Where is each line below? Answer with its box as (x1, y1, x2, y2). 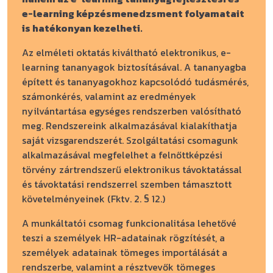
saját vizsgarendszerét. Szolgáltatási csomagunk (22, 133, 238, 147)
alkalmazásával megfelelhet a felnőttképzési (22, 147, 222, 162)
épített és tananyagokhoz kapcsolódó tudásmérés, (22, 74, 249, 89)
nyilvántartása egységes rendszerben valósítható (22, 104, 241, 118)
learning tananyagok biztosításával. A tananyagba (22, 60, 246, 74)
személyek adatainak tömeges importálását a (22, 245, 227, 260)
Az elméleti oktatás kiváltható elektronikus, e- (22, 45, 231, 60)
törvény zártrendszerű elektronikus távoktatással (22, 162, 242, 177)
